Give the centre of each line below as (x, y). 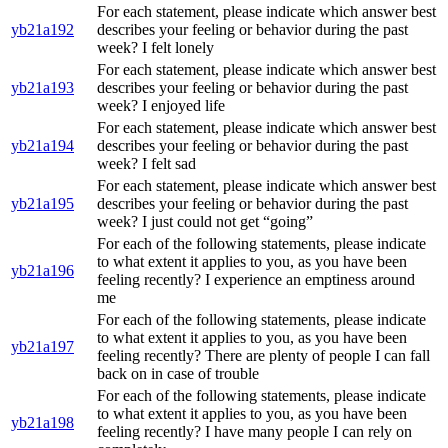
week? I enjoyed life (161, 106)
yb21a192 (42, 30)
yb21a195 (42, 204)
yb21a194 (42, 146)
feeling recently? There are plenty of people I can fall (263, 356)
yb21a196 (42, 271)
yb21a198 (42, 423)
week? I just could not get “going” (205, 222)
